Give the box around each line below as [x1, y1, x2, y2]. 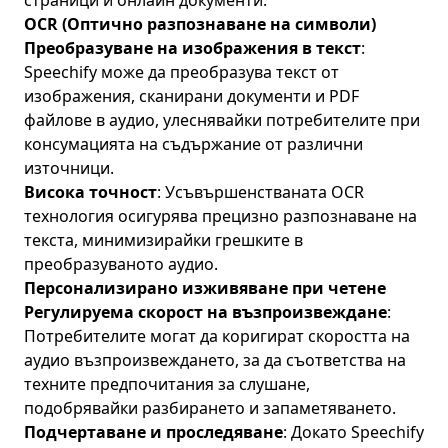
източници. [24, 157, 114, 179]
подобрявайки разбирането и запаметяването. [24, 397, 396, 419]
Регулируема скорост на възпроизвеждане [24, 301, 387, 323]
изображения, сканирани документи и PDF [24, 85, 359, 107]
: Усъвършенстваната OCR [157, 181, 364, 203]
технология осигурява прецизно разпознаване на [24, 205, 417, 227]
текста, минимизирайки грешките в [24, 229, 303, 251]
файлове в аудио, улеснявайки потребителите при [24, 109, 420, 131]
